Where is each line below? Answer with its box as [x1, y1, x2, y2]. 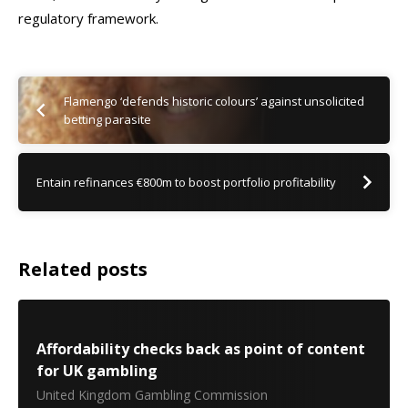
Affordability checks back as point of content [36, 339, 365, 359]
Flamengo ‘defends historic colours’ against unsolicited [64, 93, 364, 109]
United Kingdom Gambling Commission [36, 386, 268, 403]
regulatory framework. [18, 9, 158, 27]
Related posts [18, 257, 148, 281]
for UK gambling [36, 361, 158, 381]
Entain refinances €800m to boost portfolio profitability [36, 174, 336, 190]
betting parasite [64, 111, 154, 127]
